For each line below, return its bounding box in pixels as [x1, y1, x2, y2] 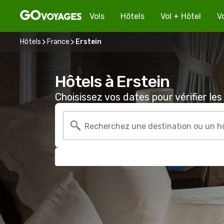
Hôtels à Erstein [55, 72, 169, 91]
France [47, 37, 69, 46]
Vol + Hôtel [160, 11, 201, 21]
